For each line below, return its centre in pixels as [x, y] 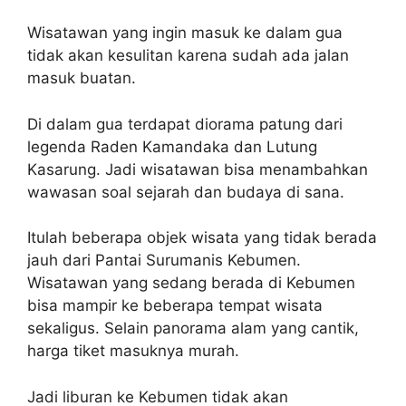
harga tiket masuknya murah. [133, 351]
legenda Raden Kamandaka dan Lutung [172, 146]
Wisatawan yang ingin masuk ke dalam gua [185, 33]
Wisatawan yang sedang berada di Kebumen [191, 283]
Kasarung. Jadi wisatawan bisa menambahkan [198, 169]
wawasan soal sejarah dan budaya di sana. [186, 192]
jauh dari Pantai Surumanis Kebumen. [164, 260]
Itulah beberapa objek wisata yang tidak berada [202, 237]
